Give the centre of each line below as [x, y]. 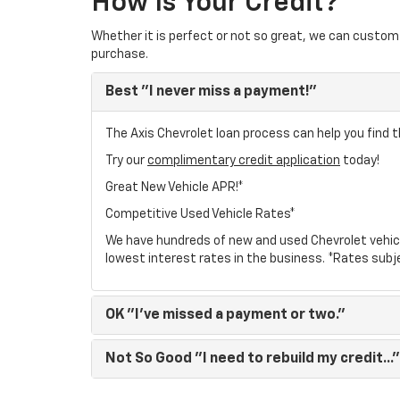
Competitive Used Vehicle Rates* [200, 214]
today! [360, 161]
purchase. [120, 54]
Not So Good [149, 359]
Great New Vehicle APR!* [175, 187]
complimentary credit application [244, 161]
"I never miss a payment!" [228, 92]
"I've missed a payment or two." [235, 315]
